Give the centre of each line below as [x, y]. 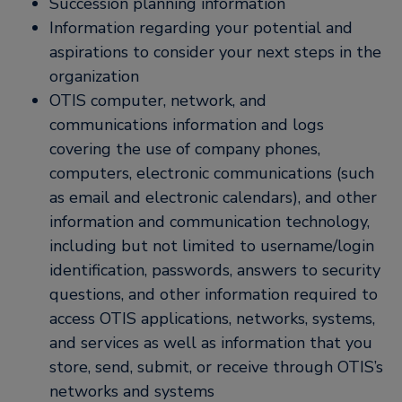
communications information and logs [187, 125]
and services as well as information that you [211, 343]
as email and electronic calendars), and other [213, 197]
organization [94, 76]
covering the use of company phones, [185, 149]
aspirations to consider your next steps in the [215, 52]
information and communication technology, [210, 222]
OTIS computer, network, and [158, 100]
